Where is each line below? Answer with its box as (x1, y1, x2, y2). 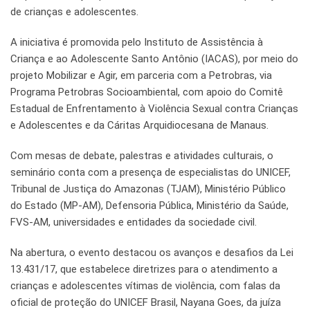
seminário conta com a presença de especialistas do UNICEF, (10, 166, 291, 179)
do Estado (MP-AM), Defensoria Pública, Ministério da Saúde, (10, 199, 289, 212)
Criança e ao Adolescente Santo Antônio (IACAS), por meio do (10, 53, 298, 66)
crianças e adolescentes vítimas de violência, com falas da (10, 280, 280, 293)
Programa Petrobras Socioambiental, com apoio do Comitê (10, 86, 283, 99)
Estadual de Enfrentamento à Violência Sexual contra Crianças (10, 102, 298, 116)
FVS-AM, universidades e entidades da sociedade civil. (10, 216, 257, 229)
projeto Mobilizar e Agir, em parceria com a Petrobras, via (10, 69, 272, 82)
